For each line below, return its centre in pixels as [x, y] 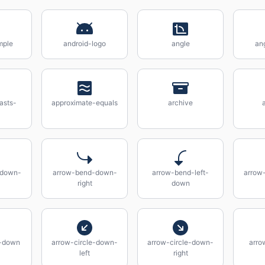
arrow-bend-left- [180, 172]
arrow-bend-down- [85, 172]
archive [180, 103]
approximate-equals [85, 103]
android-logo [85, 43]
